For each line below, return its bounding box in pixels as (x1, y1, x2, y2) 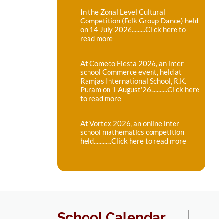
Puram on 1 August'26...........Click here (80, 85, 199, 94)
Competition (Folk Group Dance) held (80, 16, 198, 25)
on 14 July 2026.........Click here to (80, 25, 186, 34)
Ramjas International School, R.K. (80, 76, 186, 85)
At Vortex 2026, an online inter (80, 119, 179, 128)
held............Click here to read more (80, 136, 186, 145)
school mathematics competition (80, 128, 184, 136)
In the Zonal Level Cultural (80, 7, 165, 16)
